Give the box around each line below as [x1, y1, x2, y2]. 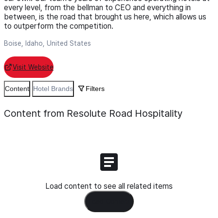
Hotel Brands [33, 84, 73, 92]
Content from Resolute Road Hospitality [4, 107, 183, 119]
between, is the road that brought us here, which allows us [4, 12, 206, 21]
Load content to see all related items [45, 182, 173, 191]
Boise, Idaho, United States [4, 39, 91, 47]
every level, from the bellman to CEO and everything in [4, 3, 191, 12]
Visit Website [13, 63, 54, 71]
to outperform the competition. [4, 21, 113, 31]
